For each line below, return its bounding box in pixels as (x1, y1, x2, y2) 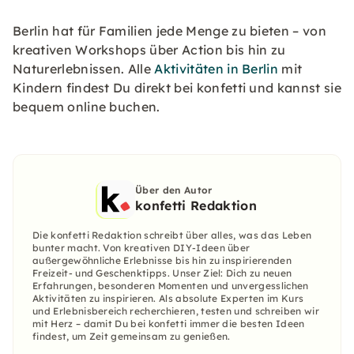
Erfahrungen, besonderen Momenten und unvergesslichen (32, 280, 309, 292)
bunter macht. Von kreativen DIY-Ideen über (32, 242, 250, 254)
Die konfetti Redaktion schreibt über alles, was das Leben (32, 229, 312, 242)
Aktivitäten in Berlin (154, 61, 279, 77)
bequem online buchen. (13, 99, 160, 115)
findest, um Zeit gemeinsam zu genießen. (32, 330, 231, 343)
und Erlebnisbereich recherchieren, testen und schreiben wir (32, 305, 319, 318)
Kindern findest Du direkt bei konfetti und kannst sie (13, 80, 341, 96)
